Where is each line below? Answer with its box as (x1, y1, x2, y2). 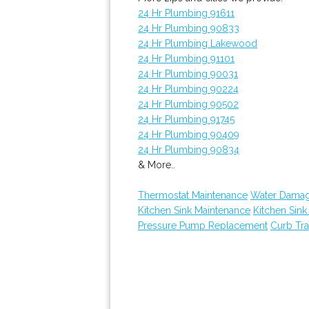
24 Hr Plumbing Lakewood (138, 38, 257, 49)
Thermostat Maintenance (138, 190, 248, 201)
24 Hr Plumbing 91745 (138, 114, 235, 125)
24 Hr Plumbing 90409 (138, 129, 239, 140)
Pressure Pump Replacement (138, 220, 268, 231)
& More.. (138, 159, 175, 170)
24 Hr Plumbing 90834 (138, 144, 239, 155)
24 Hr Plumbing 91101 (138, 53, 235, 64)
